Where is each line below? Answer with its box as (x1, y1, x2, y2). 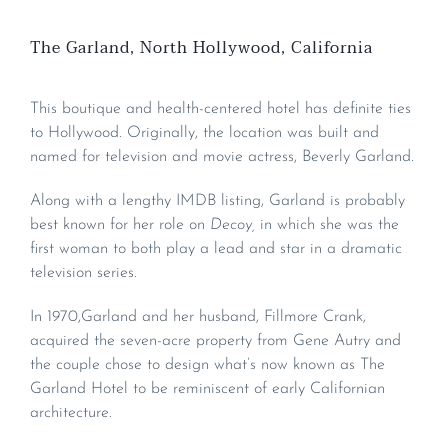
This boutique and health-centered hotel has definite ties (30, 101, 411, 118)
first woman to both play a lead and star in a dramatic (30, 241, 402, 258)
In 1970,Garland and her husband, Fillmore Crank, (30, 309, 366, 326)
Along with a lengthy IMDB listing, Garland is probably (30, 193, 405, 210)
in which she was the (255, 217, 399, 234)
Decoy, (210, 217, 255, 234)
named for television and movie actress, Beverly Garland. (30, 149, 414, 166)
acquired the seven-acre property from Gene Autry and (30, 333, 401, 350)
